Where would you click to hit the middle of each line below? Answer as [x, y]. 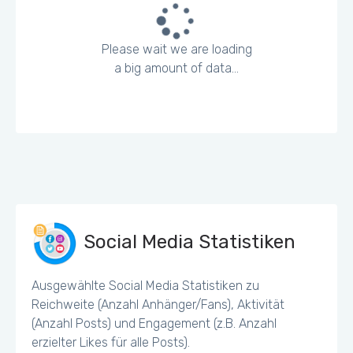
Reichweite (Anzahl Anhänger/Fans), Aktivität [158, 305]
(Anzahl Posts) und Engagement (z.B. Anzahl [154, 323]
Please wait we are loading [176, 49]
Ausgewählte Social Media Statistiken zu [145, 286]
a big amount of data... [176, 68]
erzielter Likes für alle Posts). [111, 342]
